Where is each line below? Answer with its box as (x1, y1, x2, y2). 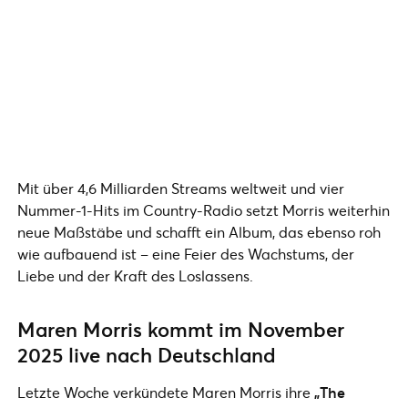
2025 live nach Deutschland (17, 342, 276, 369)
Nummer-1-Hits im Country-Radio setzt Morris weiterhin (17, 200, 390, 220)
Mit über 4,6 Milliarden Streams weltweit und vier (17, 178, 344, 199)
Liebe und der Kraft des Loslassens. (17, 266, 253, 286)
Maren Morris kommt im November (17, 316, 344, 343)
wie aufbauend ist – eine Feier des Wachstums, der (17, 244, 354, 264)
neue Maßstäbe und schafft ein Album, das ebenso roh (17, 222, 381, 242)
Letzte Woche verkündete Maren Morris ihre (17, 382, 314, 403)
